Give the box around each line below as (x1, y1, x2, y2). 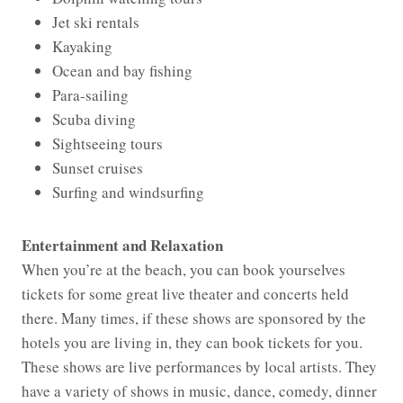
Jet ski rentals (52, 12, 139, 33)
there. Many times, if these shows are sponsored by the (22, 308, 366, 329)
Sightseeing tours (52, 133, 163, 155)
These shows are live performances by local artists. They (22, 356, 377, 378)
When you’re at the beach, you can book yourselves (22, 259, 345, 281)
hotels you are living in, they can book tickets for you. (22, 332, 363, 354)
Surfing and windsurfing (52, 182, 204, 203)
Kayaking (52, 36, 112, 58)
